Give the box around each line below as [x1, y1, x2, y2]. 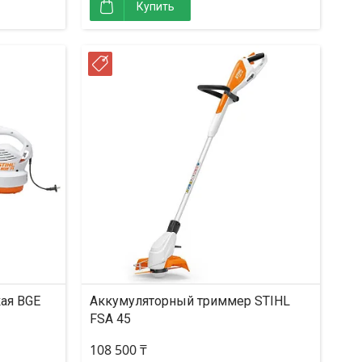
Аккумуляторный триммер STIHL [90, 293, 290, 309]
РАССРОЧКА [113, 59, 180, 72]
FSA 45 [90, 311, 131, 326]
